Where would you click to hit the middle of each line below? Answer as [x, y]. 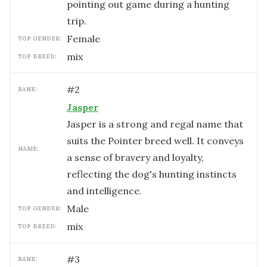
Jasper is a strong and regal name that [155, 124]
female [86, 39]
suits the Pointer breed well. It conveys [155, 141]
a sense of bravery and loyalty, [135, 157]
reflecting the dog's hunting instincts [152, 174]
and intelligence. [104, 191]
